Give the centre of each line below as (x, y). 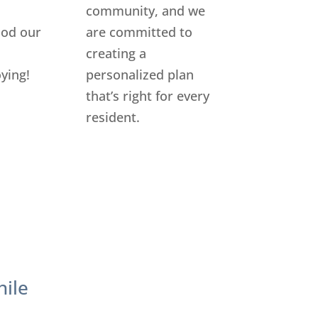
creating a (116, 53)
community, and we (145, 10)
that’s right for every (147, 95)
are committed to (139, 32)
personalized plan (139, 74)
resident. (113, 117)
